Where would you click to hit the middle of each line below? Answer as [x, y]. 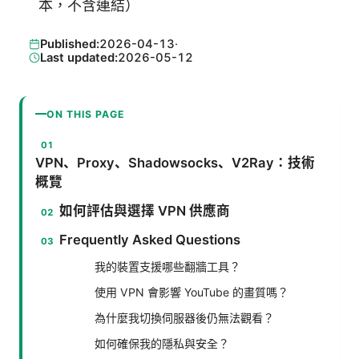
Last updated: [79, 57]
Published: [69, 44]
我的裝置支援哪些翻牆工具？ [167, 266]
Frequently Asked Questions [150, 239]
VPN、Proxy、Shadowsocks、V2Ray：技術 [175, 162]
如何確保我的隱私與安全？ [162, 343]
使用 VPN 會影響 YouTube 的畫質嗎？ [192, 292]
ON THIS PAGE [86, 114]
